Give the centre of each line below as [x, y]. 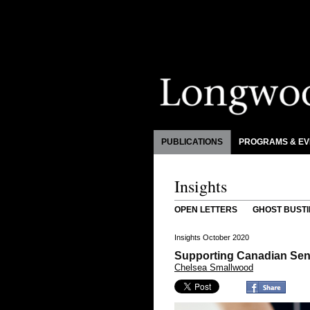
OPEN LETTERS [206, 210]
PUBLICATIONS [192, 142]
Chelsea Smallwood [214, 267]
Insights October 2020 [212, 237]
